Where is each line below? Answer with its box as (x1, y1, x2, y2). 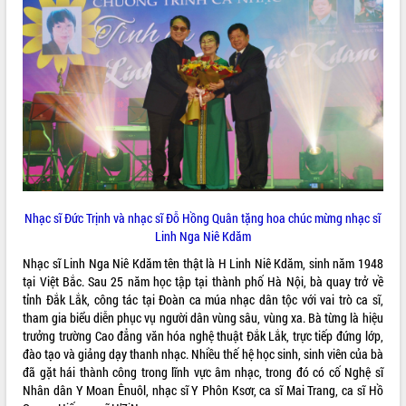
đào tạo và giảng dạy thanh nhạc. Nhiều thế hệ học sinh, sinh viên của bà (23, 345, 383, 363)
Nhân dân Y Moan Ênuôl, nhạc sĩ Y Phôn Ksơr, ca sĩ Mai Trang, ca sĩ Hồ (23, 382, 383, 400)
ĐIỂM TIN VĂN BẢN (8, 16, 96, 32)
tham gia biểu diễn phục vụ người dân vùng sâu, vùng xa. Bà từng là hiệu (23, 309, 383, 327)
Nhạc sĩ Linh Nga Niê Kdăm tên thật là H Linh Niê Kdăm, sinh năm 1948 (23, 255, 383, 273)
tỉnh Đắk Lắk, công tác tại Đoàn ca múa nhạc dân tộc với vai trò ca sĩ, (23, 291, 383, 309)
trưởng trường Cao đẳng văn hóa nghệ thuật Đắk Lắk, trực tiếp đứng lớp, (23, 327, 383, 345)
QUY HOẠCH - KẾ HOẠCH (8, 53, 122, 69)
